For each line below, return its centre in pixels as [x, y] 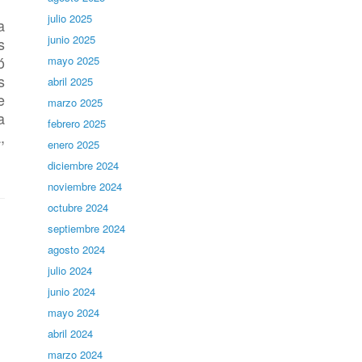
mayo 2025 [74, 60]
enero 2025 [74, 144]
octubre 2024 [78, 207]
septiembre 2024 [87, 228]
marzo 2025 [76, 102]
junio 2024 [72, 291]
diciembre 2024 [84, 165]
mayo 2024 [74, 312]
